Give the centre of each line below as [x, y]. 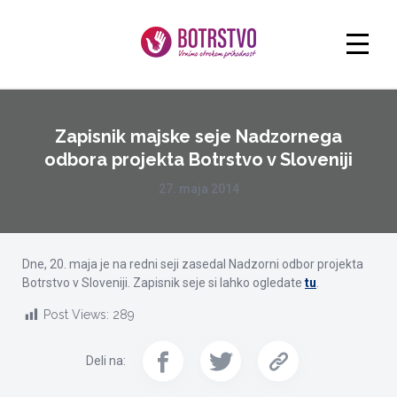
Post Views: [76, 315]
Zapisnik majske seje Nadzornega [198, 136]
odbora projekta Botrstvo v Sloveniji [198, 159]
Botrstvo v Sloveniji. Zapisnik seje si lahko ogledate [163, 283]
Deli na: [105, 360]
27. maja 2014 [198, 188]
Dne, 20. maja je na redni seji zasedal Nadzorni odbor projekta [193, 265]
